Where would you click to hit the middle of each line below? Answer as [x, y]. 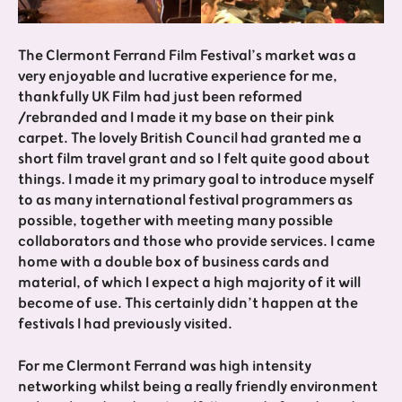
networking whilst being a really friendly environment [198, 386]
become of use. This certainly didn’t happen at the [188, 303]
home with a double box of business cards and [174, 262]
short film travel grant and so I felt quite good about [194, 158]
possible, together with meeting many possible [175, 220]
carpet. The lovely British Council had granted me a [190, 138]
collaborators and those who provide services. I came [197, 241]
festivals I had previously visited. [125, 323]
